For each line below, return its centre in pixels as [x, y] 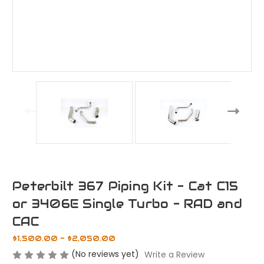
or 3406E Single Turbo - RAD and [127, 204]
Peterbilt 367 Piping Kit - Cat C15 [126, 187]
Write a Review [174, 255]
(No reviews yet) [105, 254]
